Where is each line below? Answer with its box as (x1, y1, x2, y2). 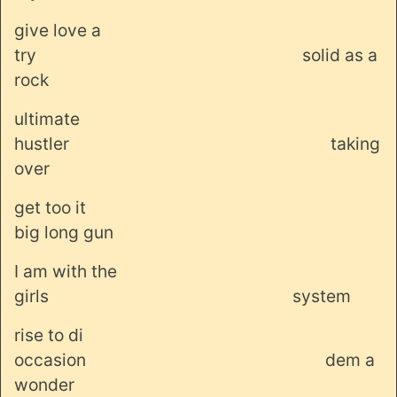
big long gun (14, 221, 113, 243)
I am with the (14, 260, 117, 282)
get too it (14, 196, 86, 218)
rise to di (14, 323, 83, 346)
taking (331, 132, 380, 154)
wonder (14, 373, 74, 395)
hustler (14, 132, 69, 154)
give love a (14, 19, 101, 41)
